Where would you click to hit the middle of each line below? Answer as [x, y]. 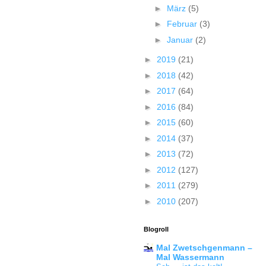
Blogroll [156, 229]
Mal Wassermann [190, 257]
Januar [181, 39]
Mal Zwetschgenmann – [204, 247]
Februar [183, 24]
